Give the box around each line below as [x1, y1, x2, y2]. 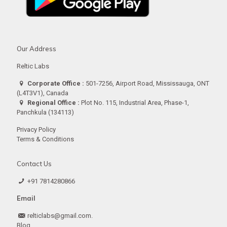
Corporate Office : [27, 79, 85, 87]
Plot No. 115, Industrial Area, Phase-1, [80, 98, 190, 106]
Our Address [17, 44, 56, 53]
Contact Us [17, 159, 52, 168]
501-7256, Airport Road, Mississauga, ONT [84, 79, 210, 87]
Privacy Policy [17, 125, 56, 133]
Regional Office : [27, 98, 80, 106]
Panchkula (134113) [17, 108, 74, 116]
